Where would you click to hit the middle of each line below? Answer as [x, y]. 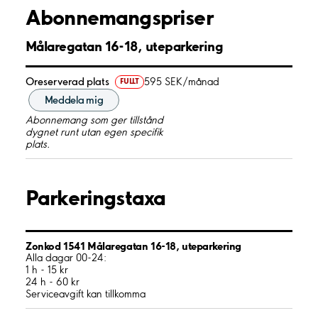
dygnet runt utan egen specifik [94, 132]
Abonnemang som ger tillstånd [94, 120]
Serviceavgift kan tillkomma [86, 294]
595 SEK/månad [182, 81]
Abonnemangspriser [119, 17]
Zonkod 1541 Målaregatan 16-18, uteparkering [133, 246]
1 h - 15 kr [47, 269]
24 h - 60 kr [53, 281]
